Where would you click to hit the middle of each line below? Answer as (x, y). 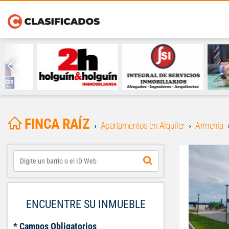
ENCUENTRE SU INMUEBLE (86, 204)
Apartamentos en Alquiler (142, 125)
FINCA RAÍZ (57, 124)
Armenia (209, 125)
